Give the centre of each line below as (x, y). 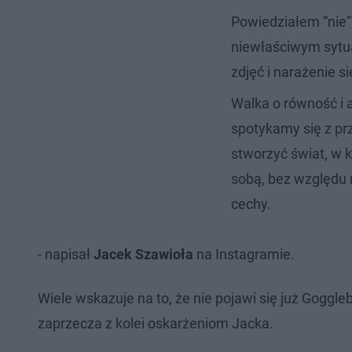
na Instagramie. (244, 254)
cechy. (251, 203)
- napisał (66, 254)
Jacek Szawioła (143, 254)
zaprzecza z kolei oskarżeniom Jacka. (156, 323)
